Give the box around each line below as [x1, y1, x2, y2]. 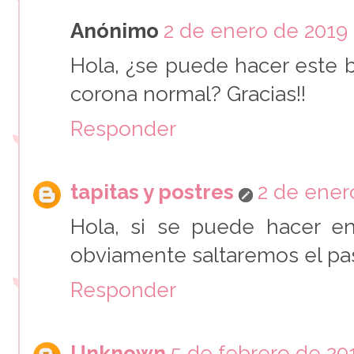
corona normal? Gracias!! [70, 81, 306, 106]
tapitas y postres [70, 179, 234, 204]
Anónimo [70, 18, 159, 43]
